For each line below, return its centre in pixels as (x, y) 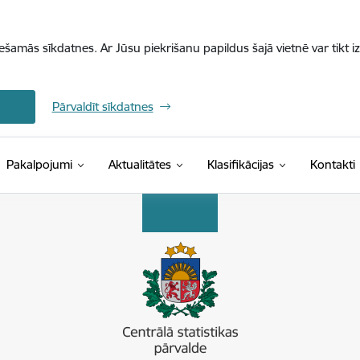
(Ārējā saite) (304, 164)
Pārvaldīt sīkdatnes (102, 106)
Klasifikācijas (240, 164)
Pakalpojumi (39, 164)
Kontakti (332, 164)
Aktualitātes (139, 164)
